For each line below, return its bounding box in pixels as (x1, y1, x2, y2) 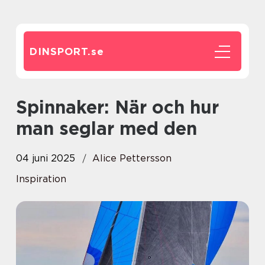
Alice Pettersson (92, 153, 172, 164)
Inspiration (16, 173, 66, 185)
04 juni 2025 (16, 153, 75, 164)
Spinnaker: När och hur (16, 96, 27, 118)
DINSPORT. (30, 46, 91, 57)
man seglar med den (16, 118, 197, 139)
